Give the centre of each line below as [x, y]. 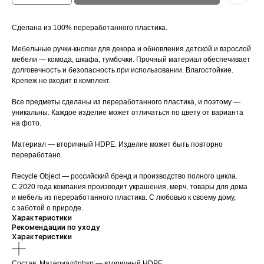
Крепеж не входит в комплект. [61, 81]
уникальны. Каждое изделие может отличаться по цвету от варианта [128, 113]
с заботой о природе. [47, 208]
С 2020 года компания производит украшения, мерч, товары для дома [130, 187]
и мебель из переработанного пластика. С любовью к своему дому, [124, 198]
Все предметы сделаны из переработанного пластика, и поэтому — [126, 102]
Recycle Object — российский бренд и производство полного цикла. [125, 176]
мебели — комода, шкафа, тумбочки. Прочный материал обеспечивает [131, 60]
